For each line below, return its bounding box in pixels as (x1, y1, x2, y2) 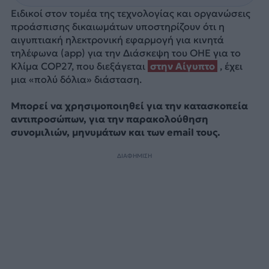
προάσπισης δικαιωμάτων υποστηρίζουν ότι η (10, 20, 225, 32)
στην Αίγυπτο (150, 59, 215, 72)
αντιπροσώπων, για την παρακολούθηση (10, 113, 208, 125)
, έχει (219, 59, 243, 72)
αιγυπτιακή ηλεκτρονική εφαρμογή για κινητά (10, 33, 224, 46)
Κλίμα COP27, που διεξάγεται (10, 59, 148, 72)
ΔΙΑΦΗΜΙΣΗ (117, 152, 152, 160)
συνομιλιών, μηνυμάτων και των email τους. (10, 126, 220, 139)
